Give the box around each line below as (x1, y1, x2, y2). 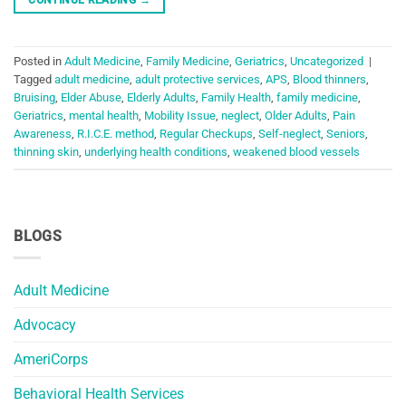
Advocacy (14, 316, 76, 334)
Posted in (14, 54, 64, 69)
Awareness (14, 127, 72, 141)
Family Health (201, 91, 271, 105)
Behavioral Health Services (14, 385, 184, 403)
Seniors (326, 127, 365, 141)
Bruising (14, 91, 55, 105)
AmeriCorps (14, 351, 88, 369)
